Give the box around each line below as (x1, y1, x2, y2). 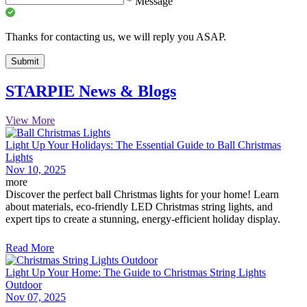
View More (5, 114, 55, 126)
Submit (11, 56, 39, 67)
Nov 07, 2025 (5, 291, 66, 303)
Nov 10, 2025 (5, 163, 66, 175)
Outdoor (5, 278, 42, 291)
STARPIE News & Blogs (5, 82, 176, 100)
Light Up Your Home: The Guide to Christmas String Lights (5, 266, 266, 278)
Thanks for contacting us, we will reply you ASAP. (5, 31, 226, 43)
